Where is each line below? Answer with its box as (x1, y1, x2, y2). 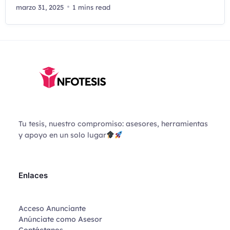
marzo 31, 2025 (16, 3, 64, 11)
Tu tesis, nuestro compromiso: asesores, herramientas (18, 119, 208, 129)
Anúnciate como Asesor (18, 214, 102, 224)
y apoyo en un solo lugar (18, 130, 106, 140)
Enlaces (18, 170, 48, 181)
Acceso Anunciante (18, 203, 86, 213)
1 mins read (72, 3, 110, 11)
